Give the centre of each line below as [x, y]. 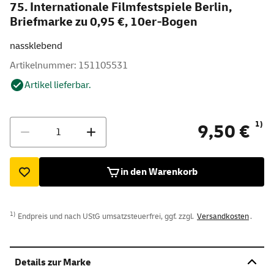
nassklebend [38, 46]
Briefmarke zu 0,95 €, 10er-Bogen [104, 21]
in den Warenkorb [159, 172]
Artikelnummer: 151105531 [69, 65]
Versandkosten [223, 216]
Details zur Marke [53, 263]
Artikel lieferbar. [58, 85]
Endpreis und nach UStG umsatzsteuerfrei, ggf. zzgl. [106, 216]
